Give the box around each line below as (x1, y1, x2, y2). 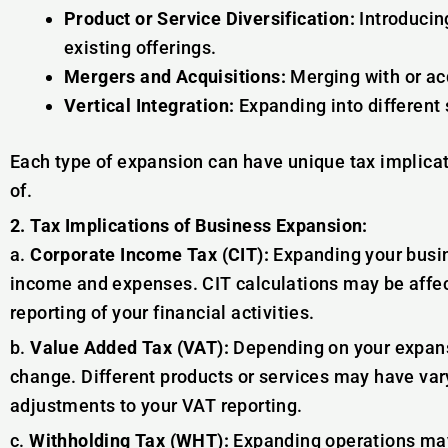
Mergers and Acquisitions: (64, 66, 286, 87)
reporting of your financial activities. (10, 302, 315, 323)
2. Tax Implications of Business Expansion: (10, 215, 368, 236)
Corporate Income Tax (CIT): (30, 244, 270, 265)
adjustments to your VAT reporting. (10, 395, 303, 416)
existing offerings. (64, 37, 217, 58)
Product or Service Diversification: (64, 8, 355, 29)
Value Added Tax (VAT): (30, 337, 230, 358)
